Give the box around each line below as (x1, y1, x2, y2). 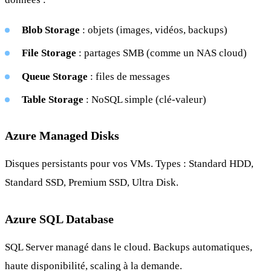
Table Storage (22, 94, 83, 106)
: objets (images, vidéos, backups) (80, 24, 227, 36)
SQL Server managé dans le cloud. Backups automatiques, (5, 241, 252, 253)
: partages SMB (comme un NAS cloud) (76, 47, 247, 59)
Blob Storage (22, 24, 80, 36)
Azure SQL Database (5, 212, 114, 226)
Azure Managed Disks (5, 129, 119, 143)
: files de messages (88, 70, 170, 82)
